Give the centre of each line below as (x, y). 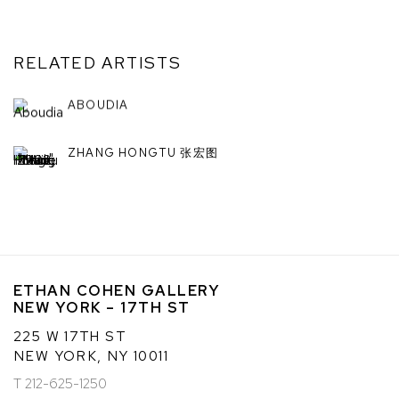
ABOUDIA (98, 105)
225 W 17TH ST (70, 336)
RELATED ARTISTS (98, 62)
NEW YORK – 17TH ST (102, 307)
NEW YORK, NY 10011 (91, 355)
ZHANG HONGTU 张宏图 (143, 153)
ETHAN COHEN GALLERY (117, 290)
